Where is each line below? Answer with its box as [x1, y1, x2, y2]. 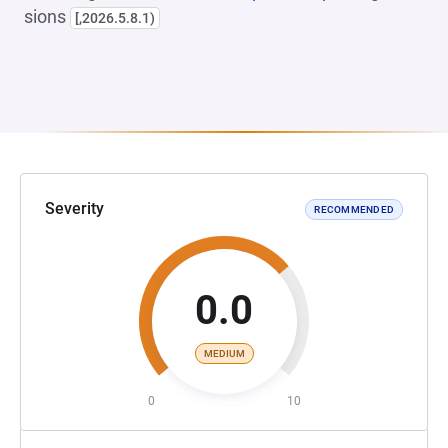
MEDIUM [203, 347, 245, 359]
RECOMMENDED [314, 203, 394, 215]
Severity [45, 199, 104, 218]
